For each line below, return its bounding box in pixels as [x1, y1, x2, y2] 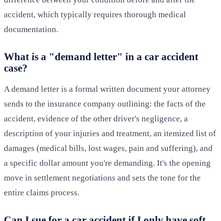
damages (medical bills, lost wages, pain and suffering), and [4, 144, 213, 153]
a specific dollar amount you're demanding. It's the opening [4, 158, 211, 168]
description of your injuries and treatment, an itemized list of [4, 129, 216, 139]
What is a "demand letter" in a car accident [4, 51, 198, 63]
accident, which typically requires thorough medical [4, 10, 186, 20]
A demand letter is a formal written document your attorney [4, 84, 211, 94]
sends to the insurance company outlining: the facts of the [4, 99, 206, 109]
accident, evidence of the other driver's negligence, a [4, 114, 188, 124]
